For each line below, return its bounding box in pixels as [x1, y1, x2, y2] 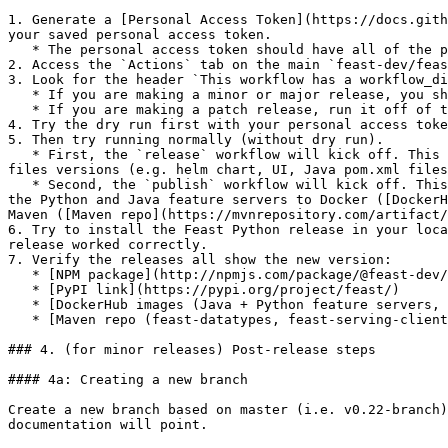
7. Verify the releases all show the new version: [8, 252, 392, 267]
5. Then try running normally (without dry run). [8, 132, 384, 147]
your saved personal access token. [8, 27, 272, 42]
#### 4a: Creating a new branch [8, 372, 248, 387]
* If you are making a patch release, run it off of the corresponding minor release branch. [8, 102, 32, 117]
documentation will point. [8, 417, 208, 432]
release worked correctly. [8, 237, 208, 252]
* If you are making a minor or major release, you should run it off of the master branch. [8, 87, 32, 102]
